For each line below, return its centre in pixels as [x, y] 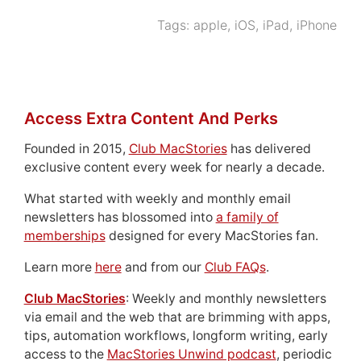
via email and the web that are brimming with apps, [177, 317]
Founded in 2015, [76, 149]
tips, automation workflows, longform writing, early [176, 336]
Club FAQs [235, 268]
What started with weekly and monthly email [157, 199]
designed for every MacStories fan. [212, 236]
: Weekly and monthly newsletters [226, 299]
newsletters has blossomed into [120, 218]
